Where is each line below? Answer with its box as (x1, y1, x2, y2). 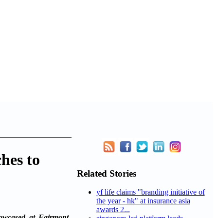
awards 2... (96, 205, 130, 214)
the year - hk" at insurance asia (96, 197, 190, 205)
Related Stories (76, 168, 136, 179)
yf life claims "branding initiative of (96, 188, 205, 197)
